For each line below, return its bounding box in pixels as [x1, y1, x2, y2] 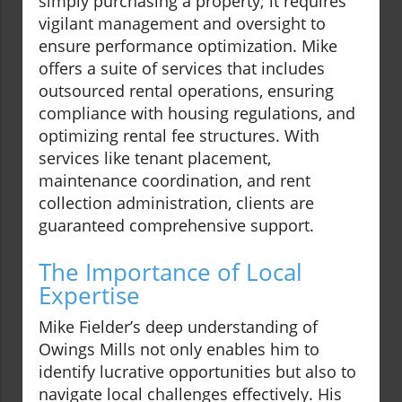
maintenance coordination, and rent [39, 170, 310, 192]
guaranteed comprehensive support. [39, 214, 314, 237]
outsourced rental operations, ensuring [39, 80, 334, 102]
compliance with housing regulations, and [39, 102, 355, 125]
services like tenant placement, [39, 147, 271, 170]
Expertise [39, 279, 140, 312]
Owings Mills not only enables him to [39, 338, 319, 361]
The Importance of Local [39, 256, 302, 289]
